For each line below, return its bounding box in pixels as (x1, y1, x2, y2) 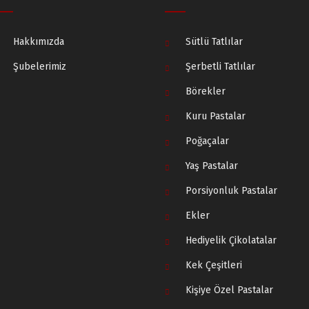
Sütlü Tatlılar (186, 35, 243, 48)
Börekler (186, 85, 226, 97)
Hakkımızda (13, 35, 64, 48)
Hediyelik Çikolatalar (186, 234, 277, 246)
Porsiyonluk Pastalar (186, 184, 277, 197)
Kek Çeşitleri (186, 259, 242, 271)
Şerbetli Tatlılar (186, 60, 255, 72)
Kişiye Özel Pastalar (186, 283, 273, 296)
